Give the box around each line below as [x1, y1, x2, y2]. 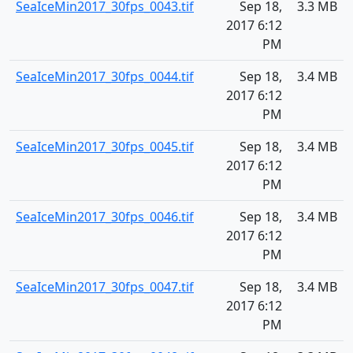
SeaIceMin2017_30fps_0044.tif [16, 68, 194, 85]
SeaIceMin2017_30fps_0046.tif [16, 208, 194, 225]
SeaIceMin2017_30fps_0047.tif [16, 278, 194, 295]
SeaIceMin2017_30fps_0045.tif [16, 138, 194, 155]
